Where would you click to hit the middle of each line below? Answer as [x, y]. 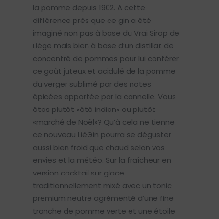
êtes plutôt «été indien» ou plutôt [94, 109]
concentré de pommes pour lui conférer [106, 59]
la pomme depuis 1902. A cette [89, 8]
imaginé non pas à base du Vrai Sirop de [106, 33]
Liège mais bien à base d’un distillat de [103, 46]
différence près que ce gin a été [92, 21]
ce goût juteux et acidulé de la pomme [104, 71]
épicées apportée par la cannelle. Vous [104, 97]
